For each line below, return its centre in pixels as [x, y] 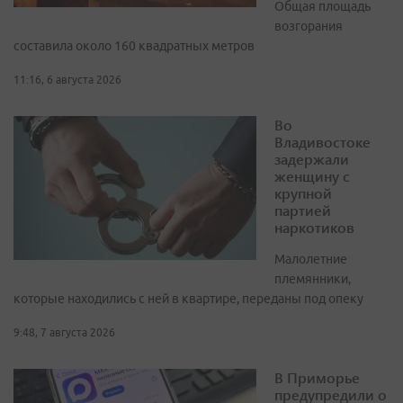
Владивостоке [322, 142]
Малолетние [311, 260]
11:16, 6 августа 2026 [67, 80]
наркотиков [314, 228]
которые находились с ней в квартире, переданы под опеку [188, 299]
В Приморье [317, 378]
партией [303, 210]
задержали [312, 159]
